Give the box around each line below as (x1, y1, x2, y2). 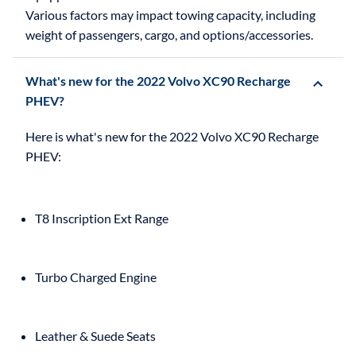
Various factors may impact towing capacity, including (25, 6, 315, 22)
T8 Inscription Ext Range (35, 210, 168, 226)
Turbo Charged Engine (35, 269, 157, 284)
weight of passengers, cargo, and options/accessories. (25, 26, 313, 42)
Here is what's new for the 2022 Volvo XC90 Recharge (25, 128, 319, 144)
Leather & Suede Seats (35, 327, 156, 343)
